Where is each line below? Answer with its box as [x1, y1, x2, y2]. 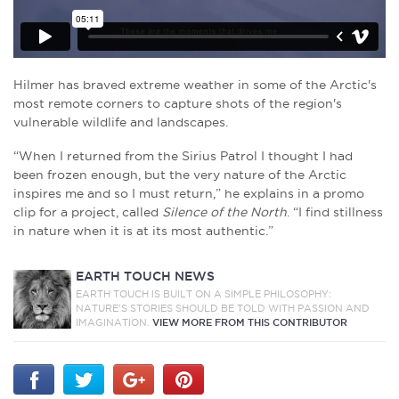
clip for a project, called [13, 205, 162, 220]
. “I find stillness [287, 205, 383, 220]
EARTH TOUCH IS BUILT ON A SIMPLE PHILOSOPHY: [76, 289, 332, 300]
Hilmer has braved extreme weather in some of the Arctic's [13, 77, 377, 93]
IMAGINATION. [76, 317, 153, 329]
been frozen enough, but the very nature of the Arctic [13, 167, 346, 183]
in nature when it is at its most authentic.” [13, 224, 273, 239]
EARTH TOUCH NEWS [76, 269, 216, 284]
